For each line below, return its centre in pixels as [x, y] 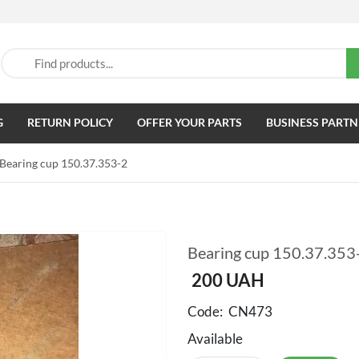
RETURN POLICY [70, 122]
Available [215, 339]
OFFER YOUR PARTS [190, 122]
